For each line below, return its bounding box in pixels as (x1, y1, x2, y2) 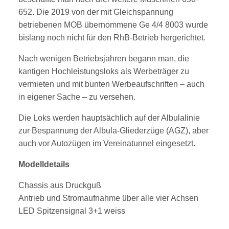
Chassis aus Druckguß (18, 181, 101, 190)
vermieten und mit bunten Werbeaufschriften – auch (18, 80, 204, 89)
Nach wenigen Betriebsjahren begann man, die (18, 54, 189, 63)
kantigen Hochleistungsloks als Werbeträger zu (18, 67, 189, 76)
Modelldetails (18, 160, 70, 169)
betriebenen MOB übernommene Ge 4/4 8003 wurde (18, 20, 208, 30)
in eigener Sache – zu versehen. (18, 93, 135, 102)
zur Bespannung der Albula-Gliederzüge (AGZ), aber (18, 126, 209, 135)
